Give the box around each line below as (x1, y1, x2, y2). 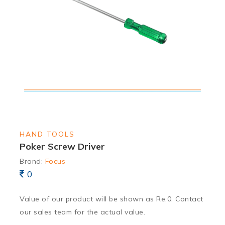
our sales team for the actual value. (20, 207, 145, 216)
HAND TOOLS (20, 130, 75, 139)
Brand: (20, 157, 45, 166)
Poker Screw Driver (20, 141, 105, 152)
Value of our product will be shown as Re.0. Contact (20, 194, 203, 203)
